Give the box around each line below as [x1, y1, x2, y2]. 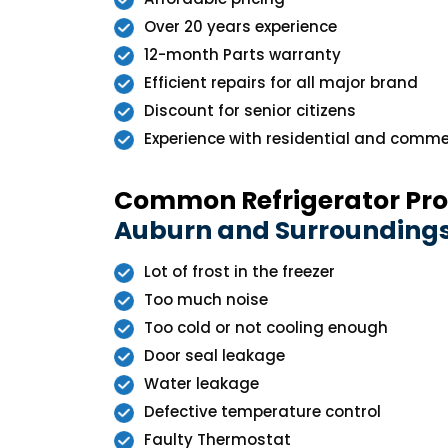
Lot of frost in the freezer [144, 261, 335, 282]
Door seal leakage [144, 345, 285, 366]
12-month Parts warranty [144, 44, 341, 65]
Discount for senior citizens [144, 100, 356, 121]
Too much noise [144, 289, 268, 310]
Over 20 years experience [144, 16, 337, 37]
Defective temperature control [144, 401, 381, 422]
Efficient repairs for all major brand [144, 72, 418, 93]
